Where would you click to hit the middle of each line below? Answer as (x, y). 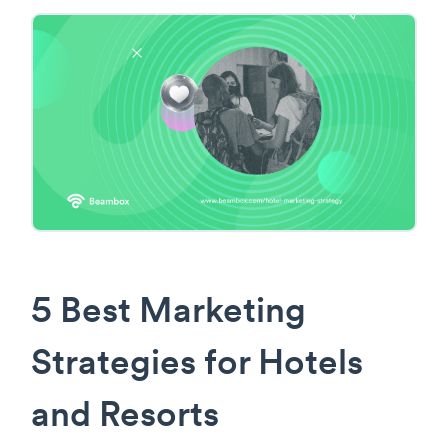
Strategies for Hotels (197, 365)
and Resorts (125, 417)
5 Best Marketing (168, 313)
